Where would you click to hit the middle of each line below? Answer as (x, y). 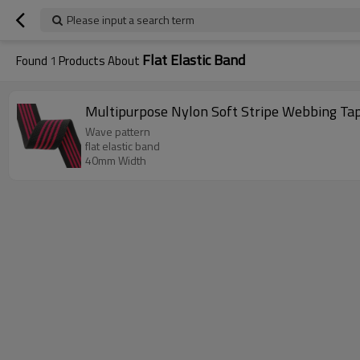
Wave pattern (118, 131)
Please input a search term (131, 20)
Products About (99, 61)
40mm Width (116, 160)
